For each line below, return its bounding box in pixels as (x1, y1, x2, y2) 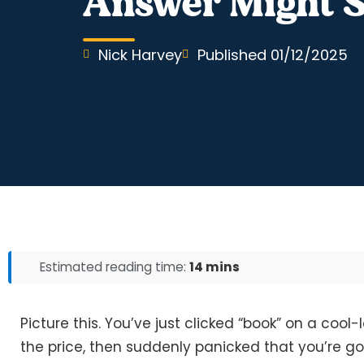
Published (197, 44, 266, 65)
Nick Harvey (98, 44, 182, 65)
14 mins (189, 258, 240, 275)
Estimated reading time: (40, 258, 189, 275)
